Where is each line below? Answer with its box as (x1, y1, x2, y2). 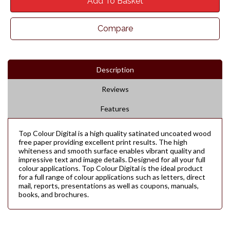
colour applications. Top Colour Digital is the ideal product (18, 163, 203, 172)
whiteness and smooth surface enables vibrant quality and (18, 146, 205, 155)
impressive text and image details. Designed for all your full (18, 155, 205, 164)
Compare (97, 23, 133, 33)
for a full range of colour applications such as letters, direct (18, 172, 205, 181)
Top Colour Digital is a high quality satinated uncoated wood (18, 128, 211, 138)
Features (101, 104, 129, 113)
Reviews (101, 84, 129, 93)
